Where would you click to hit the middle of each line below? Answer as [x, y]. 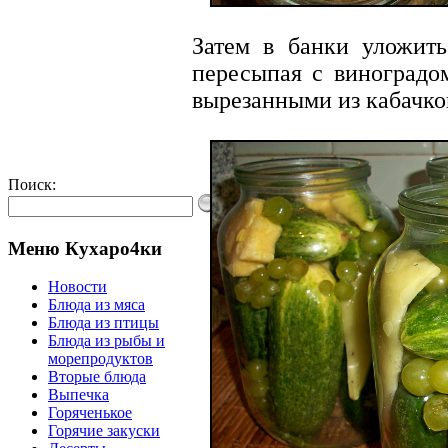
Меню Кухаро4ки [85, 248]
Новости [77, 287]
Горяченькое [90, 413]
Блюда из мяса [96, 305]
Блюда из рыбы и [106, 341]
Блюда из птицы [103, 323]
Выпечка [78, 395]
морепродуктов [100, 359]
